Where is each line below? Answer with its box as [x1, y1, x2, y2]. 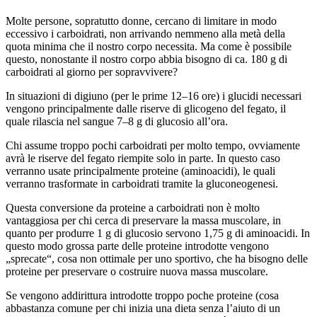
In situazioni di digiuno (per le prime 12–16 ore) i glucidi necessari [6, 89, 301, 102]
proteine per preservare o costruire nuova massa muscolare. [6, 265, 268, 277]
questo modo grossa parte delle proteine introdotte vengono [6, 239, 269, 252]
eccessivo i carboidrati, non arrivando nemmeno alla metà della [6, 27, 285, 40]
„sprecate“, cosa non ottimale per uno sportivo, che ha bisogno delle [6, 252, 308, 265]
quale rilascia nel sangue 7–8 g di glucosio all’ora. [6, 115, 228, 127]
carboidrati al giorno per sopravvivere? [6, 65, 178, 78]
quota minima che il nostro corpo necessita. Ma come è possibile [6, 40, 292, 52]
